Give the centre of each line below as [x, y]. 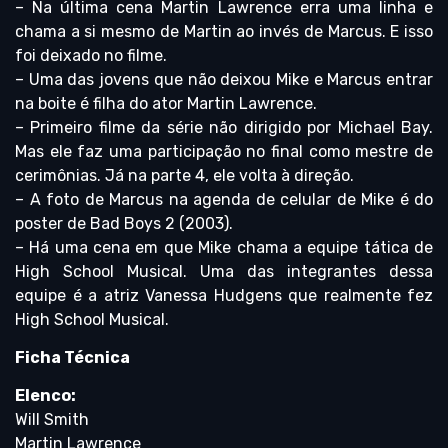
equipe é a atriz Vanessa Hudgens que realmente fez [224, 295]
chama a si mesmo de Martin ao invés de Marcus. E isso [224, 31]
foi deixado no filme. [91, 55]
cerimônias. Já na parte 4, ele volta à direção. [184, 175]
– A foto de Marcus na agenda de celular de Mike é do [224, 199]
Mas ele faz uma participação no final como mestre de [224, 151]
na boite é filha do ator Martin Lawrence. [166, 103]
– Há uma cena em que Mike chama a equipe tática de [224, 247]
